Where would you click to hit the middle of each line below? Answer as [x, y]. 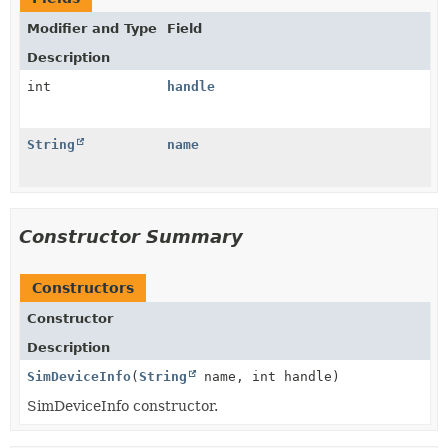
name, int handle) [268, 376]
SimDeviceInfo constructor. [122, 406]
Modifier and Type [92, 28]
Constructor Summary [131, 236]
